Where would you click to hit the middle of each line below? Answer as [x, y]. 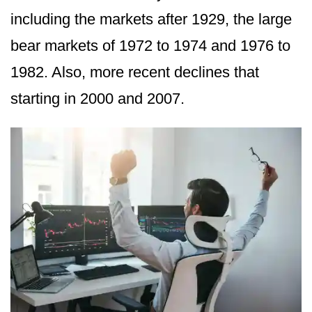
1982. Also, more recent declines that [135, 72]
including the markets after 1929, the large [151, 19]
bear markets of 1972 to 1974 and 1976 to [150, 46]
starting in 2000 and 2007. [97, 99]
